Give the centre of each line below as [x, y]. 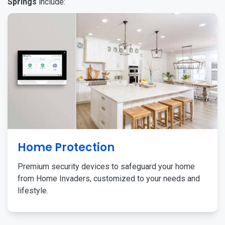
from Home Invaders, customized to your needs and [109, 179]
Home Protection [66, 147]
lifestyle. [33, 191]
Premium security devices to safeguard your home [106, 166]
